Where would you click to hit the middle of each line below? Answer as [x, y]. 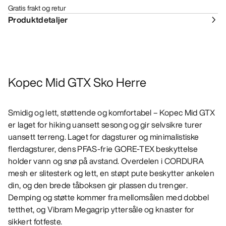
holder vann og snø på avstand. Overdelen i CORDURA [106, 161]
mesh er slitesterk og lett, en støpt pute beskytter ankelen [111, 173]
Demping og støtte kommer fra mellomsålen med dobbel [109, 197]
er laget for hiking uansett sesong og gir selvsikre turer [105, 125]
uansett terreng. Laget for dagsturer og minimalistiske [104, 137]
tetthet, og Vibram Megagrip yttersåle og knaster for [101, 210]
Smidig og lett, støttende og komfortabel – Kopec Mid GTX [111, 113]
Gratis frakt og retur [37, 8]
